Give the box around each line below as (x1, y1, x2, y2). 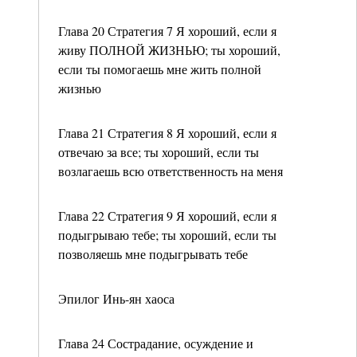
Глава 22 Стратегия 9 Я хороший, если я (58, 207, 277, 224)
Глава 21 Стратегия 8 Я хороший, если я (58, 124, 277, 141)
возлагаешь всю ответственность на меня (58, 163, 283, 179)
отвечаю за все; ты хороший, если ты (58, 143, 259, 160)
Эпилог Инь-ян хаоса (58, 290, 175, 307)
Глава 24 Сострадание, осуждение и (58, 335, 253, 351)
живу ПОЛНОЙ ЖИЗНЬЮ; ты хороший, (58, 41, 280, 58)
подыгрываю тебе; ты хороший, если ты (58, 226, 277, 243)
